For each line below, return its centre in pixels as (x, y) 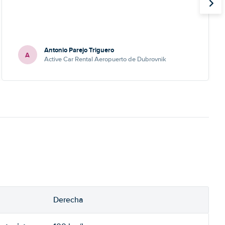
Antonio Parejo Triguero (79, 50)
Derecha (68, 200)
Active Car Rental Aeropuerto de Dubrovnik (105, 59)
